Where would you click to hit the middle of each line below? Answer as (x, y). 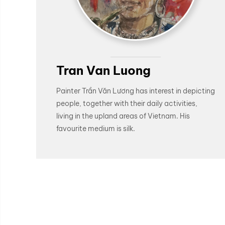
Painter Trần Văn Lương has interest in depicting (136, 91)
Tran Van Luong (103, 70)
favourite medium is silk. (96, 129)
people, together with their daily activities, (127, 104)
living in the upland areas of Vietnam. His (123, 116)
